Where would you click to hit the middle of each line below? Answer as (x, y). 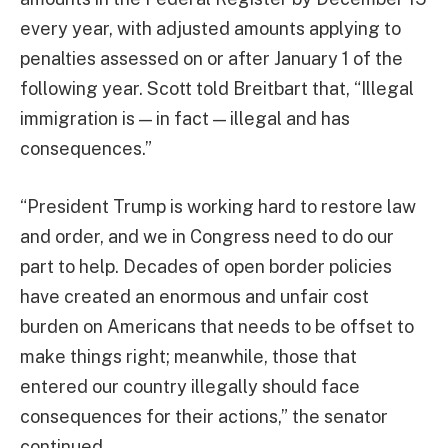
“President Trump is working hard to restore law (218, 206)
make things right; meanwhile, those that (188, 356)
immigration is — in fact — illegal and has (185, 118)
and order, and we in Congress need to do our (207, 236)
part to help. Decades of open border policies (206, 266)
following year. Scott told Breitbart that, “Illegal (217, 88)
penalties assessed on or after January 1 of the (211, 58)
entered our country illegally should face (190, 386)
